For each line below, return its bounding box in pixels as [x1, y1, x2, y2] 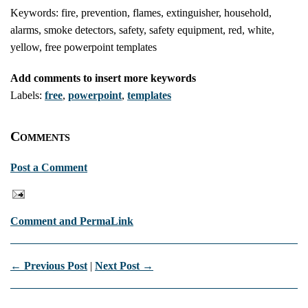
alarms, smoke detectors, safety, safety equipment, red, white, [10, 24, 274, 36]
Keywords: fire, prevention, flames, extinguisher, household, [10, 7, 272, 19]
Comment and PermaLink [10, 215, 133, 228]
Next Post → [95, 260, 153, 272]
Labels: [10, 89, 45, 102]
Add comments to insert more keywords [10, 72, 196, 85]
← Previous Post [10, 260, 87, 272]
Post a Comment [10, 162, 87, 174]
